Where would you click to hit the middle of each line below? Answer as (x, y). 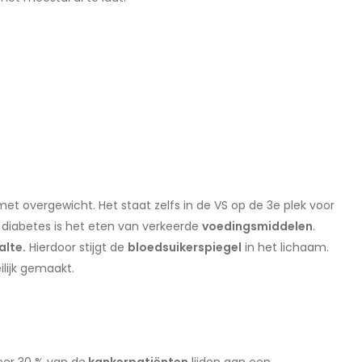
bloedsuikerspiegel (185, 248)
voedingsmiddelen (257, 227)
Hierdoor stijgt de (77, 248)
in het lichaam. (285, 248)
